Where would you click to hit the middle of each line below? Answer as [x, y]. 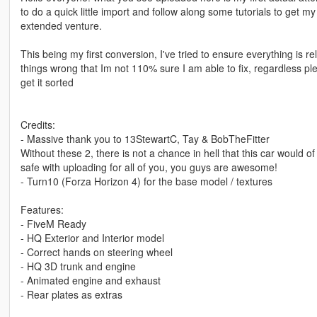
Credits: [38, 125]
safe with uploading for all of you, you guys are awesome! [149, 167]
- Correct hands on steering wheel [96, 252]
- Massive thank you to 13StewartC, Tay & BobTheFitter [145, 139]
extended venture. [61, 26]
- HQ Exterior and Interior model [92, 238]
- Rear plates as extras [71, 295]
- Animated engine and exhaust [90, 281]
